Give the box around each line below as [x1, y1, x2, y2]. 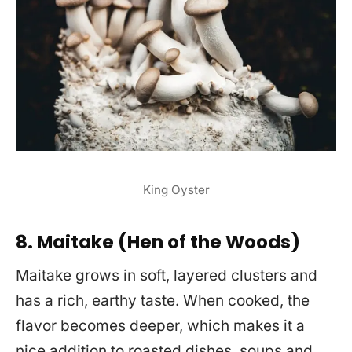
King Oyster [142, 182, 210, 198]
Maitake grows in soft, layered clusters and [16, 266, 317, 284]
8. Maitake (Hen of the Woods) [16, 229, 300, 255]
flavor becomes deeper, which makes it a [16, 316, 305, 335]
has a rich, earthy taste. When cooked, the [16, 291, 310, 310]
